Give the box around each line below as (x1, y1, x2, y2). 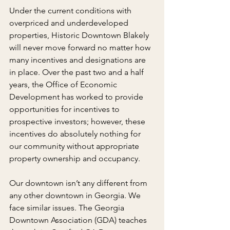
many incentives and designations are (9, 54, 148, 65)
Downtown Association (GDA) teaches (9, 215, 149, 225)
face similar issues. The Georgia (9, 202, 126, 213)
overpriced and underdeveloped (9, 17, 130, 28)
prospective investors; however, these (9, 116, 147, 126)
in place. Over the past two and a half (9, 67, 146, 77)
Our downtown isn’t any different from (9, 178, 149, 188)
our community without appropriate (9, 141, 141, 151)
